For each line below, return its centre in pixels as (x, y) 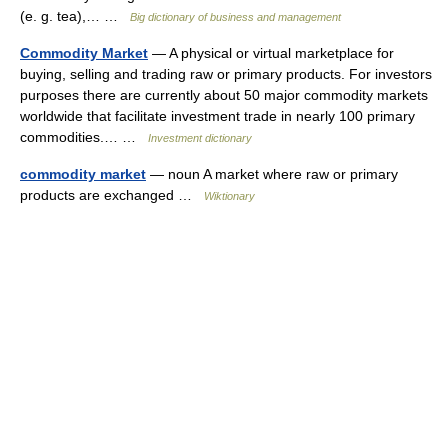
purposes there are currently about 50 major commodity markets (224, 95)
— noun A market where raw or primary (272, 174)
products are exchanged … (112, 195)
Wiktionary (229, 196)
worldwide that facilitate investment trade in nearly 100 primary (217, 116)
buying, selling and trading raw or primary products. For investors (226, 74)
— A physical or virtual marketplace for (271, 53)
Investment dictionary (200, 138)
